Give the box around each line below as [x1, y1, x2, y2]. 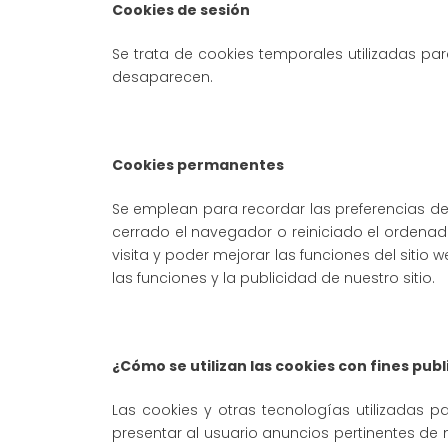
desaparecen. [112, 67, 213, 87]
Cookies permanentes [112, 155, 284, 175]
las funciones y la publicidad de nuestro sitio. [112, 268, 435, 288]
